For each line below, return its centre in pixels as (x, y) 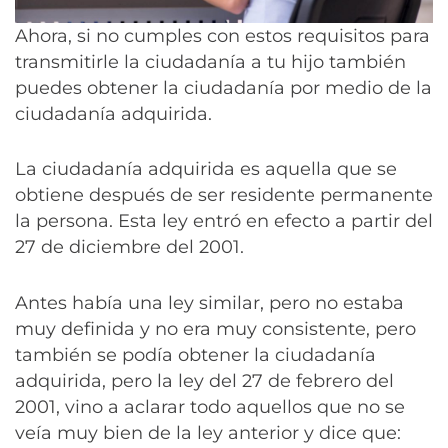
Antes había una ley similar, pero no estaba (209, 302)
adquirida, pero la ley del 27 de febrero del (204, 380)
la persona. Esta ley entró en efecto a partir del (224, 221)
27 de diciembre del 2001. (129, 247)
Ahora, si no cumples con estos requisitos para (222, 36)
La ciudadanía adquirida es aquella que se (206, 169)
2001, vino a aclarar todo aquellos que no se (210, 406)
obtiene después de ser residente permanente (224, 195)
